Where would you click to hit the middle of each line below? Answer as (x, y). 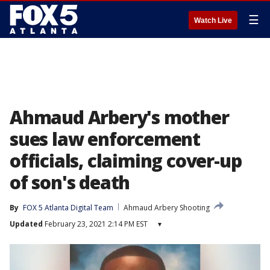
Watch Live (213, 20)
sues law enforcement (105, 139)
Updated (26, 224)
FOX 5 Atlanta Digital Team (68, 208)
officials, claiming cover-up (126, 161)
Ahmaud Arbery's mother (119, 117)
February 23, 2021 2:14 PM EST (95, 224)
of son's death (70, 182)
